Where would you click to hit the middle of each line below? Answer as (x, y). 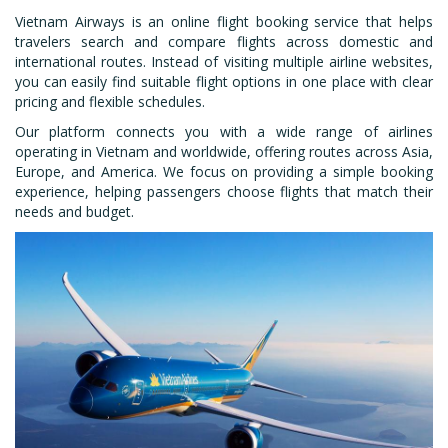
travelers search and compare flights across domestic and (224, 41)
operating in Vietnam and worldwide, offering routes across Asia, (224, 151)
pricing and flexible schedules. (110, 101)
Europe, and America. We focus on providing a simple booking (224, 171)
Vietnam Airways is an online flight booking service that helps (224, 21)
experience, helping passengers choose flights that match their (224, 191)
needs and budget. (74, 211)
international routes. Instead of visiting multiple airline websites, (224, 61)
